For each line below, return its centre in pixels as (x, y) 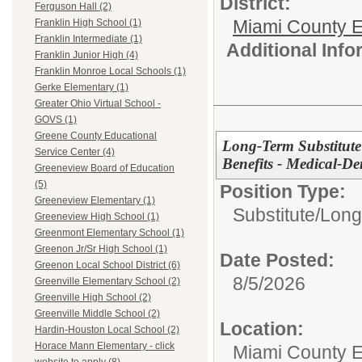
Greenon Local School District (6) (107, 265)
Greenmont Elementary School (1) (109, 233)
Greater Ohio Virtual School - (98, 104)
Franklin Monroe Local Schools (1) (110, 72)
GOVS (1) (56, 120)
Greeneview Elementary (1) (95, 201)
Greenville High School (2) (93, 298)
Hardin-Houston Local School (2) (107, 330)
